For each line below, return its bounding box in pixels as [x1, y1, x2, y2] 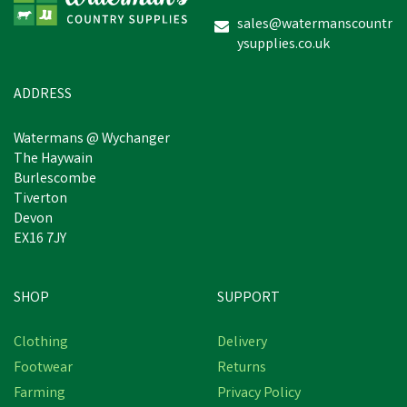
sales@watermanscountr [237, 15, 392, 35]
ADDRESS [14, 84, 72, 105]
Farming [14, 383, 65, 404]
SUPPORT [217, 288, 280, 309]
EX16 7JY [14, 229, 66, 250]
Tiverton [14, 189, 67, 210]
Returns [217, 358, 266, 379]
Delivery [217, 333, 267, 353]
